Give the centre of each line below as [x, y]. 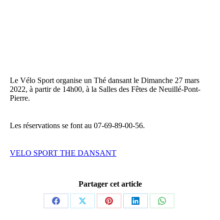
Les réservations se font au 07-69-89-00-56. [77, 125]
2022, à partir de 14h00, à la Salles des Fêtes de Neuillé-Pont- [105, 89]
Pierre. [20, 98]
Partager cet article [110, 184]
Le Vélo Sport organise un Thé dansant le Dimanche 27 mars [105, 80]
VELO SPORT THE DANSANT [63, 153]
